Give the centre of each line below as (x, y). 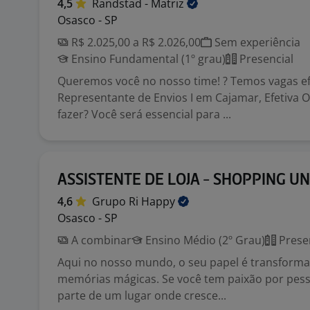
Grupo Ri (117, 201)
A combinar (100, 240)
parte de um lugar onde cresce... (142, 295)
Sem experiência (256, 42)
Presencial (265, 59)
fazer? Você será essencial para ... (144, 114)
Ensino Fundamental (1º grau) (147, 59)
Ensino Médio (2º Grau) (204, 240)
